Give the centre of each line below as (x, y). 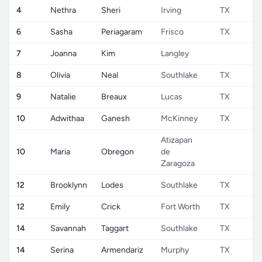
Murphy (175, 250)
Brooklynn (69, 185)
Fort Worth (180, 207)
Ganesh (116, 118)
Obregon (118, 152)
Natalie (63, 97)
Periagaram (122, 32)
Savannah (68, 228)
